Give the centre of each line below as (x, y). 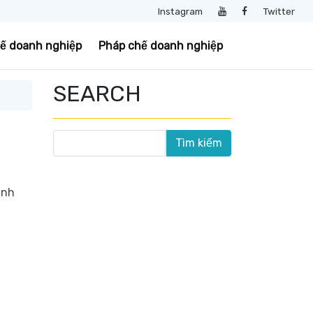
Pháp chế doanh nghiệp (161, 46)
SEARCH (97, 94)
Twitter (279, 11)
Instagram (180, 11)
